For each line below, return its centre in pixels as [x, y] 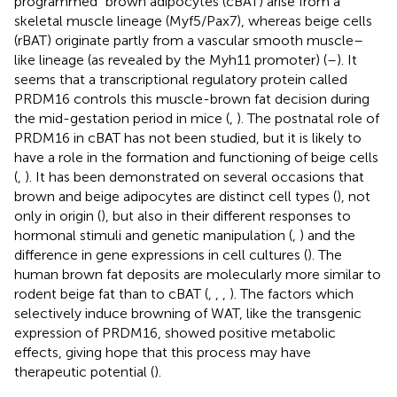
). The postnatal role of [308, 118]
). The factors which [292, 293]
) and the [327, 235]
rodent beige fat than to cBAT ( [111, 293]
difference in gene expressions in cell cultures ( [161, 254]
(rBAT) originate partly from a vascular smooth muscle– [189, 40]
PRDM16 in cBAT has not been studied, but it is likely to [188, 137]
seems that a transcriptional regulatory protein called [181, 79]
